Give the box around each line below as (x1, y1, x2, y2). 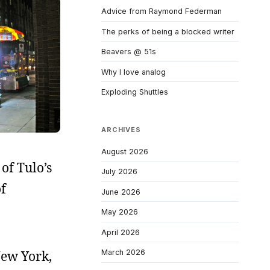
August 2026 (101, 146, 148, 156)
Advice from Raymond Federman (101, 7, 222, 16)
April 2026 (101, 227, 140, 237)
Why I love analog (101, 67, 166, 77)
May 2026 (101, 207, 138, 217)
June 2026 (101, 187, 140, 196)
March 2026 (101, 248, 145, 257)
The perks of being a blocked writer (101, 27, 234, 36)
